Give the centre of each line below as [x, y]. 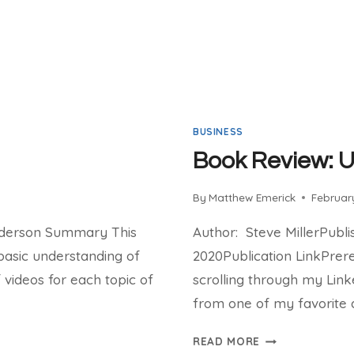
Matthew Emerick [252, 198]
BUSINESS [218, 131]
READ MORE [227, 341]
